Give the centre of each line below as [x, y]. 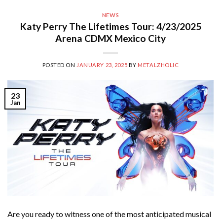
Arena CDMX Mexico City [110, 38]
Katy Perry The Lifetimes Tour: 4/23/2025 [110, 26]
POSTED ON [59, 65]
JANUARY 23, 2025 [102, 65]
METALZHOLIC [158, 65]
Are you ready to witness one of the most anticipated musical [109, 214]
